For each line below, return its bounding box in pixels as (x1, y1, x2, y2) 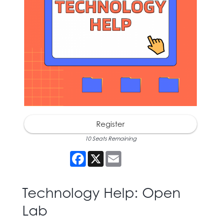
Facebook (86, 150, 120, 159)
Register (96, 119, 125, 129)
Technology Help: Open (22, 184, 181, 201)
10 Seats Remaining (84, 135, 137, 142)
